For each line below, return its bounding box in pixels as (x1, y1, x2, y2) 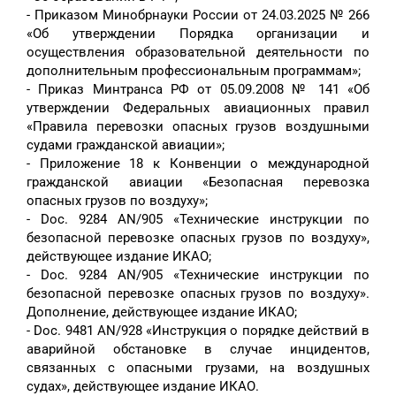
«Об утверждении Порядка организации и (27, 26, 369, 42)
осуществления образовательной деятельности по (27, 44, 369, 61)
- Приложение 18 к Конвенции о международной (27, 156, 369, 172)
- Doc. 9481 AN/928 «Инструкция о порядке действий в (27, 323, 369, 339)
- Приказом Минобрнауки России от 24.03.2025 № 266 (27, 7, 369, 24)
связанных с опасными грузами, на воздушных (27, 360, 369, 377)
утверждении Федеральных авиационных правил (27, 100, 369, 117)
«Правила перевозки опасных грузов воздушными (27, 118, 369, 135)
